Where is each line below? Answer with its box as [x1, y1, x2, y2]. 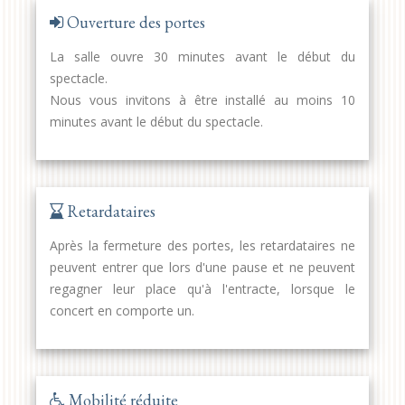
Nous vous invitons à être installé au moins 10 [50, 91, 355, 109]
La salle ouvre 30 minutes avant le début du [50, 48, 355, 66]
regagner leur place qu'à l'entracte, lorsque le [50, 280, 355, 298]
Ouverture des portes [63, 12, 205, 33]
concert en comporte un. [50, 302, 194, 320]
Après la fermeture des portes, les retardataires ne [50, 237, 355, 255]
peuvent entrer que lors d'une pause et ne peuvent [50, 259, 355, 277]
